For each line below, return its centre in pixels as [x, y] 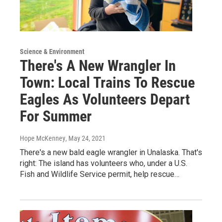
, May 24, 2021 [85, 138]
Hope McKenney [43, 138]
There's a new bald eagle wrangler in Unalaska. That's [111, 152]
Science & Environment [52, 51]
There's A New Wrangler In [98, 65]
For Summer [56, 116]
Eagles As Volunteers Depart [105, 99]
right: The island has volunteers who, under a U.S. [104, 163]
